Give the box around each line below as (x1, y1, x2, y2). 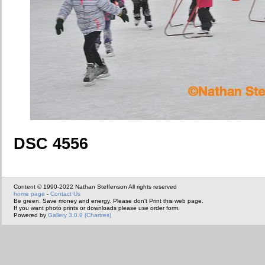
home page (14, 190, 45, 197)
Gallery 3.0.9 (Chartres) (48, 211, 111, 218)
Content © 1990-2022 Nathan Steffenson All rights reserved (14, 183, 177, 190)
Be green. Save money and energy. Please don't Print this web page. (14, 197, 203, 204)
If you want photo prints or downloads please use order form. (14, 204, 180, 211)
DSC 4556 (14, 134, 88, 153)
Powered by (14, 211, 48, 218)
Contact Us (50, 190, 80, 197)
